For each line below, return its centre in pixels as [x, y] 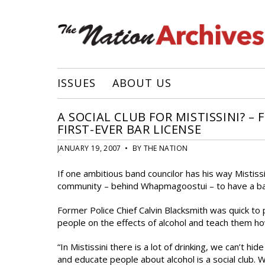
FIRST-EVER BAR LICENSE [130, 129]
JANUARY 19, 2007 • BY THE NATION [123, 148]
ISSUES [77, 83]
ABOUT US [142, 83]
